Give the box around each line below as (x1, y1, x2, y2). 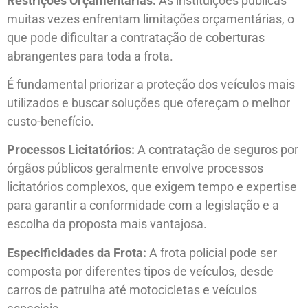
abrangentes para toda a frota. (7, 48, 173, 63)
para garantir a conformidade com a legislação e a (7, 198, 279, 213)
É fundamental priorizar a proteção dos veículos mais (7, 77, 295, 92)
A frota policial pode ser (146, 245, 277, 260)
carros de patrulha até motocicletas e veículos (7, 282, 257, 297)
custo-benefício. (7, 114, 94, 129)
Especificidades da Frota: (7, 245, 146, 260)
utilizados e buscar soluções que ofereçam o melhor (7, 96, 290, 111)
